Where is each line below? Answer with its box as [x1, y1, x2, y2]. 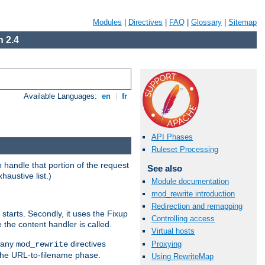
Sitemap [228, 18, 257, 27]
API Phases [151, 132, 193, 142]
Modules [93, 18, 122, 27]
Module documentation [151, 176, 229, 186]
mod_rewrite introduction [151, 189, 235, 198]
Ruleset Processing [151, 145, 218, 154]
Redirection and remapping [151, 201, 243, 211]
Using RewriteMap [151, 251, 214, 261]
